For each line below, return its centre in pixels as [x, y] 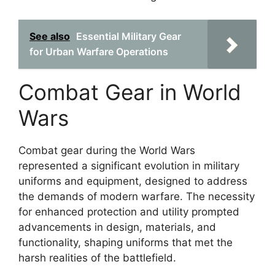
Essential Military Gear [129, 36]
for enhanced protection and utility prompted [129, 211]
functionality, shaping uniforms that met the [126, 242]
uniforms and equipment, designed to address [133, 181]
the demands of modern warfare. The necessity [137, 196]
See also [50, 36]
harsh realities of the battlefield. [97, 258]
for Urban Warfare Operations [99, 51]
